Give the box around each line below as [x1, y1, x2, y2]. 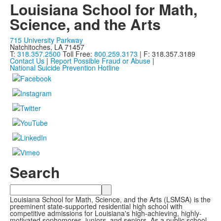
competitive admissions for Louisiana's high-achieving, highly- [10, 208, 202, 219]
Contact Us [10, 56, 44, 66]
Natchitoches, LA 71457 [10, 42, 84, 52]
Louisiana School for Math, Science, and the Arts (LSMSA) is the [10, 194, 211, 205]
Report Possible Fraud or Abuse [50, 56, 150, 66]
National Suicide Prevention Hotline [10, 63, 119, 73]
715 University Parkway [10, 35, 83, 45]
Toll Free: [61, 49, 94, 59]
